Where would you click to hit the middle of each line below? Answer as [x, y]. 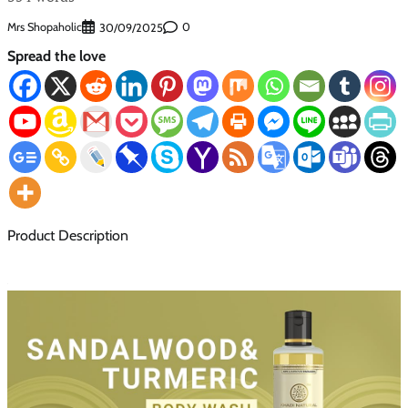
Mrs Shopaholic [45, 27]
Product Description [68, 235]
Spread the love [56, 56]
